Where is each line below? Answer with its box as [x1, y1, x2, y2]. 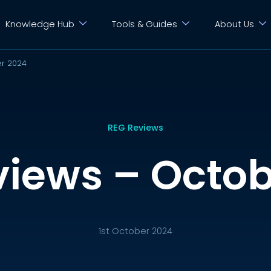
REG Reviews [108, 121, 163, 134]
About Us [215, 18, 255, 30]
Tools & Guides [112, 18, 178, 30]
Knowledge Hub [5, 18, 75, 30]
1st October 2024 [99, 225, 172, 238]
